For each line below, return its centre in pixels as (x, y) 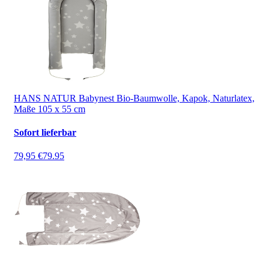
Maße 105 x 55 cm (50, 109)
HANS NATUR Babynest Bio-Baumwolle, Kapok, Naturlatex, (134, 98)
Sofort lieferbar (45, 132)
